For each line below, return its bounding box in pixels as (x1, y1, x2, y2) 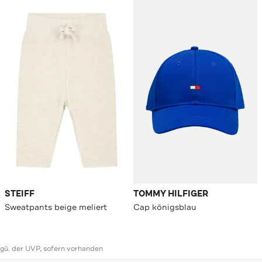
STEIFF (5, 188, 35, 200)
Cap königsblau (133, 202, 196, 213)
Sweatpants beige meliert (5, 202, 107, 213)
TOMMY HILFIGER (133, 188, 208, 200)
